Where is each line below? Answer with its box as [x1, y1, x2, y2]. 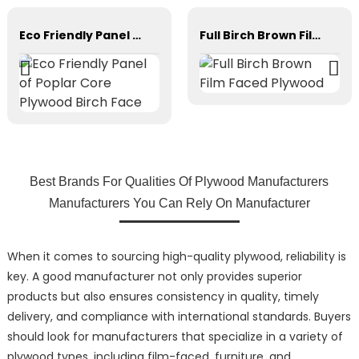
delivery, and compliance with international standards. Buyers [6, 309, 351, 325]
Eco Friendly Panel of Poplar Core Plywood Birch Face [131, 26, 141, 43]
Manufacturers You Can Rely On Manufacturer [48, 196, 310, 211]
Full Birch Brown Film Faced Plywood [311, 26, 321, 43]
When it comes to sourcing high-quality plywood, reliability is [6, 248, 346, 265]
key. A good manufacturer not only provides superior [6, 268, 302, 285]
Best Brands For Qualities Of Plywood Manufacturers [30, 175, 329, 189]
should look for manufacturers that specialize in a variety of [6, 329, 343, 345]
